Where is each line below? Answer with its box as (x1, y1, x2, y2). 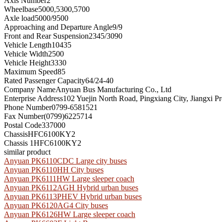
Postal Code (4, 120, 42, 129)
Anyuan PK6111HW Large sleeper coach (4, 174, 134, 183)
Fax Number (4, 111, 44, 120)
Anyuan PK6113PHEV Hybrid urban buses (4, 192, 142, 201)
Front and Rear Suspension (4, 31, 89, 40)
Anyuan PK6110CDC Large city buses (4, 156, 127, 165)
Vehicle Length (4, 40, 52, 49)
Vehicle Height (4, 58, 51, 67)
